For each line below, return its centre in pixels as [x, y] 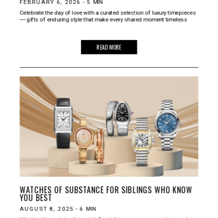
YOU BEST [36, 197]
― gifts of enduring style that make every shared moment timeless [103, 19]
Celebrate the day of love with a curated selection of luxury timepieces [108, 12]
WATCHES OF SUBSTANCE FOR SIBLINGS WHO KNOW [106, 189]
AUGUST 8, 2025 [47, 209]
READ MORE [109, 47]
